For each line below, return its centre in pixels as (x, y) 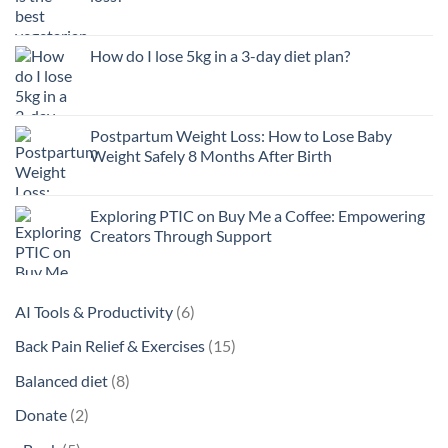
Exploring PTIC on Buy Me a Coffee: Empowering (257, 215)
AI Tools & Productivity (94, 311)
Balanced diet (61, 380)
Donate (41, 415)
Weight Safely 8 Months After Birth (211, 155)
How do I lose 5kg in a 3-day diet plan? (220, 55)
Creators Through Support (181, 235)
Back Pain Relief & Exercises (110, 346)
